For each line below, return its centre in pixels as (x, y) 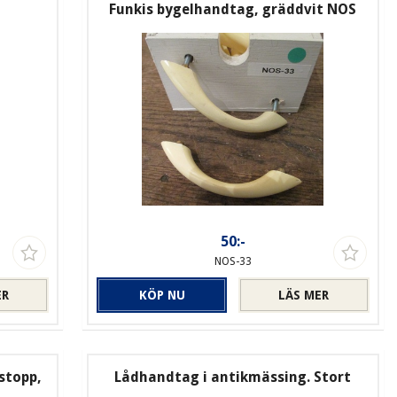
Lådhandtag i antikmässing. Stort (233, 378)
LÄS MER (304, 296)
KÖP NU (162, 296)
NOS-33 (233, 262)
